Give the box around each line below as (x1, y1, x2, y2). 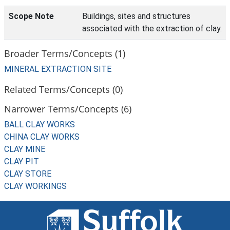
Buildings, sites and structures (82, 11, 190, 21)
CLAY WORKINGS (4, 181, 67, 191)
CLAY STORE (4, 169, 51, 179)
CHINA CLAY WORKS (4, 132, 80, 142)
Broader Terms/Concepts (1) (4, 47, 125, 60)
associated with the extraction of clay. (82, 24, 222, 33)
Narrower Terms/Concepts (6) (4, 102, 131, 115)
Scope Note (8, 11, 54, 21)
